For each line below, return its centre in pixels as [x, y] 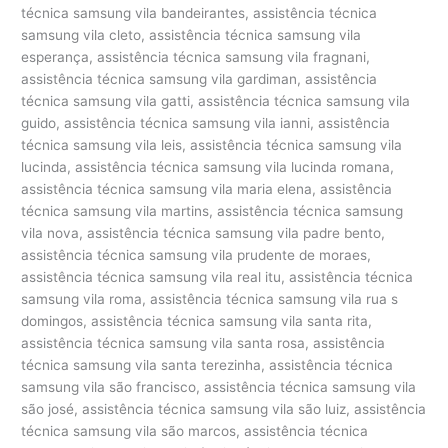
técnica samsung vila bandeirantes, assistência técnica [199, 12]
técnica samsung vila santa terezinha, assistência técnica [207, 364]
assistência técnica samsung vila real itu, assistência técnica [217, 276]
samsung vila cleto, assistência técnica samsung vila [191, 34]
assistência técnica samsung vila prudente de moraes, [196, 254]
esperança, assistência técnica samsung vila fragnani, [196, 56]
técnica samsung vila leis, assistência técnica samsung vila [212, 144]
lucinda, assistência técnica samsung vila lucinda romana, [208, 166]
